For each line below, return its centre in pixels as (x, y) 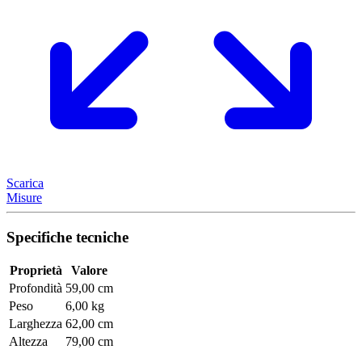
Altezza (28, 342)
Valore (89, 271)
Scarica (25, 183)
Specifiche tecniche (67, 237)
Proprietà (36, 271)
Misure (24, 197)
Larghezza (36, 324)
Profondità (36, 288)
